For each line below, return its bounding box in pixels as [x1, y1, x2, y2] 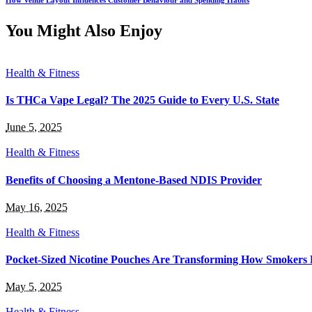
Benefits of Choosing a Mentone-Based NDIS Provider [6, 173, 262, 186]
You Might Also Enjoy [6, 21, 162, 40]
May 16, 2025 [6, 201, 68, 213]
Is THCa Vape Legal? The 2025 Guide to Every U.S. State [6, 94, 279, 107]
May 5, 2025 [6, 281, 62, 293]
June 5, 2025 [6, 121, 62, 134]
